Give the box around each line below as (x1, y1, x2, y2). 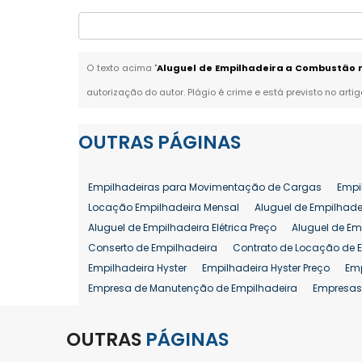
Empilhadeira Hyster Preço (202, 261, 330, 275)
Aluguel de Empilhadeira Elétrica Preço (88, 221, 277, 234)
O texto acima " (86, 61, 158, 74)
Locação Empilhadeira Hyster (88, 301, 234, 315)
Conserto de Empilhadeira (88, 241, 218, 255)
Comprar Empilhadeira (230, 342, 345, 356)
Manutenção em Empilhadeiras (88, 322, 246, 335)
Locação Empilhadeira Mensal (88, 200, 240, 214)
